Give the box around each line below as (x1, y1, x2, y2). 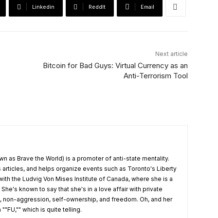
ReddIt (89, 3, 106, 11)
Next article (155, 50, 188, 58)
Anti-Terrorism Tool (123, 71, 188, 81)
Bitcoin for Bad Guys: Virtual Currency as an (42, 61, 188, 71)
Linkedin (32, 3, 54, 11)
